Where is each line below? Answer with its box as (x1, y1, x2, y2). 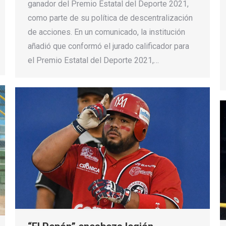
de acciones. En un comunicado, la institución (28, 27, 185, 37)
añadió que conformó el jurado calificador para (28, 41, 189, 51)
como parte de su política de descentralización (28, 13, 193, 23)
